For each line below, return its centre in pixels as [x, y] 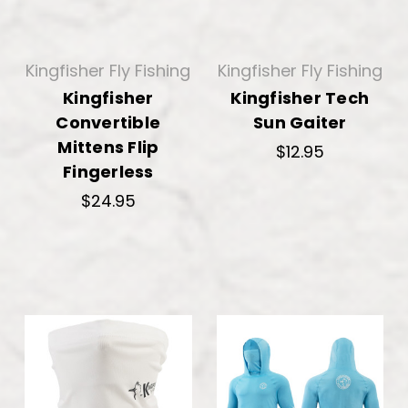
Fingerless [108, 171]
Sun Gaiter [300, 122]
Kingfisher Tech [300, 97]
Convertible [108, 122]
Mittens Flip [108, 147]
